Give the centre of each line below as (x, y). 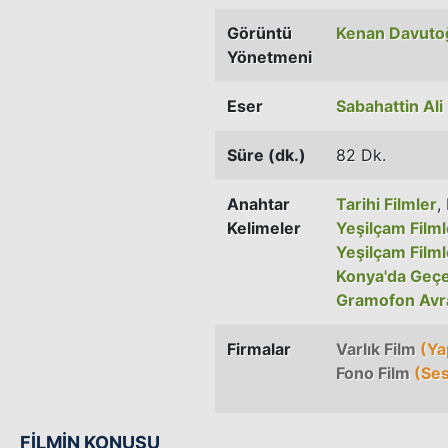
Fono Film (373, 372)
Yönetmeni (269, 56)
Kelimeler (264, 227)
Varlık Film (376, 348)
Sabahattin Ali (389, 105)
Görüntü (259, 32)
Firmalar (259, 348)
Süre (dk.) (266, 154)
